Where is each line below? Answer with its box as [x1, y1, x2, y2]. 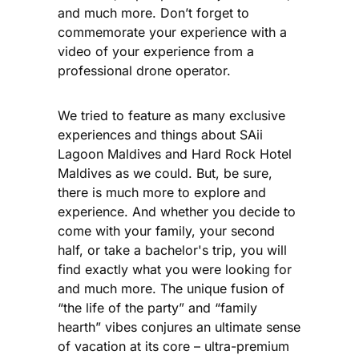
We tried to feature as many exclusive [58, 107, 285, 123]
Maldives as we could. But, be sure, [58, 164, 272, 181]
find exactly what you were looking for [58, 260, 292, 277]
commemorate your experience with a [58, 23, 287, 40]
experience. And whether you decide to [58, 203, 296, 220]
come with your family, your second [58, 222, 275, 239]
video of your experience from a [58, 42, 254, 59]
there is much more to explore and [58, 184, 266, 200]
